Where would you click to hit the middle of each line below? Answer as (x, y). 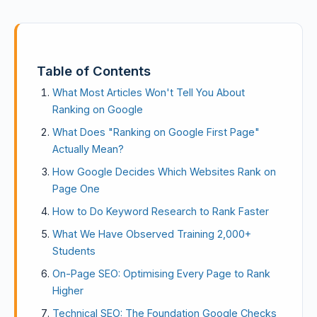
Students (74, 251)
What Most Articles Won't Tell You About (149, 92)
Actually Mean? (88, 149)
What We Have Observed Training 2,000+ (152, 234)
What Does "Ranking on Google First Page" (156, 132)
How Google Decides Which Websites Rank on (164, 172)
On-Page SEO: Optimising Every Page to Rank (161, 273)
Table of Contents (94, 71)
